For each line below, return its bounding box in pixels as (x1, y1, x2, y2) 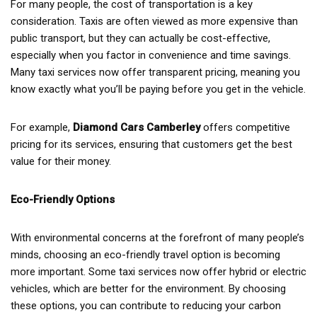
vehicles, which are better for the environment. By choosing (11, 282, 286, 295)
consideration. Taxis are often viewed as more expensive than (11, 14, 298, 28)
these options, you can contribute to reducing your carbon (11, 299, 281, 312)
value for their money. (11, 154, 111, 168)
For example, (11, 120, 73, 134)
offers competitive (200, 120, 290, 134)
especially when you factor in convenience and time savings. (11, 48, 291, 62)
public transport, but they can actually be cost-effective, (11, 31, 270, 45)
